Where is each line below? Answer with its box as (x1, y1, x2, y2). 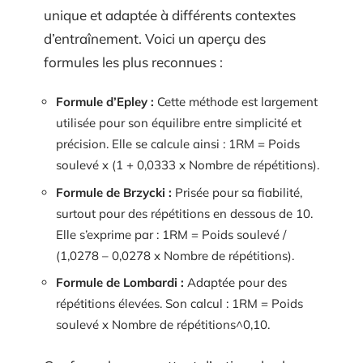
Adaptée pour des (184, 275, 287, 290)
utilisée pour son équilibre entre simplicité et (56, 115, 301, 130)
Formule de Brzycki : (56, 184, 172, 200)
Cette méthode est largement (154, 94, 318, 109)
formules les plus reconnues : (44, 53, 223, 70)
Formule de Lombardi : (56, 275, 184, 290)
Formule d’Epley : (56, 94, 154, 109)
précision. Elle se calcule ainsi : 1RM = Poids (56, 136, 300, 152)
